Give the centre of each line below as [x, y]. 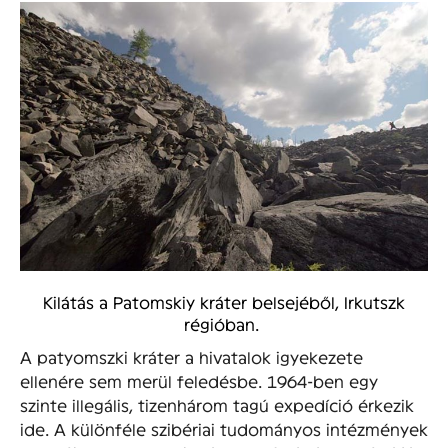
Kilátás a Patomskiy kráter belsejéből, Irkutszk [224, 301]
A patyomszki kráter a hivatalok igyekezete [191, 356]
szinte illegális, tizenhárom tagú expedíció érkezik [217, 404]
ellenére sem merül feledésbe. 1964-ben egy [199, 380]
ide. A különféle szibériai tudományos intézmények [224, 428]
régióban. [224, 323]
